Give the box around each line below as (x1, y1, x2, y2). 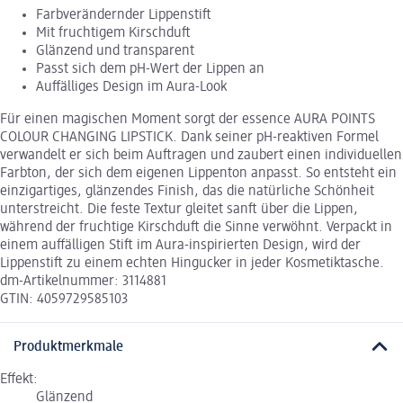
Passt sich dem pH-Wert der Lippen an (36, 62, 264, 77)
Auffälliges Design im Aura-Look (36, 80, 227, 95)
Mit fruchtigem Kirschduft (36, 26, 191, 41)
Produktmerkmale (13, 339, 123, 354)
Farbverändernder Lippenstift (36, 8, 211, 23)
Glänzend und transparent (36, 44, 194, 59)
